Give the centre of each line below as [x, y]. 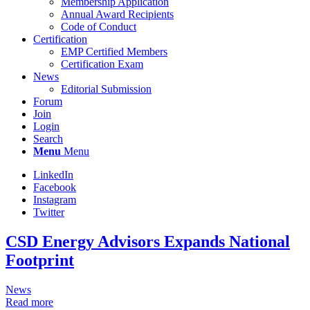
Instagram [55, 200]
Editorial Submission [106, 89]
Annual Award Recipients [117, 15]
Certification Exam [102, 64]
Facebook [55, 188]
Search [48, 139]
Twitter [49, 212]
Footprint [40, 261]
